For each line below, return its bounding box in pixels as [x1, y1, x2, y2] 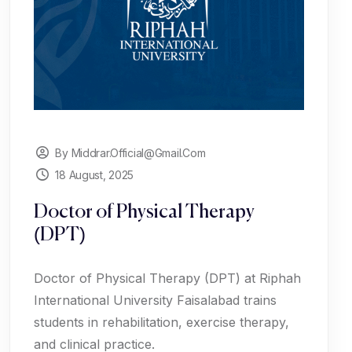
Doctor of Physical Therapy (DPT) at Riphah [34, 270, 301, 286]
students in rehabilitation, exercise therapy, [34, 314, 289, 330]
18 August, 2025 [55, 168, 134, 181]
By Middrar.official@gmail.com [55, 146, 206, 159]
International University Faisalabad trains [34, 292, 277, 308]
